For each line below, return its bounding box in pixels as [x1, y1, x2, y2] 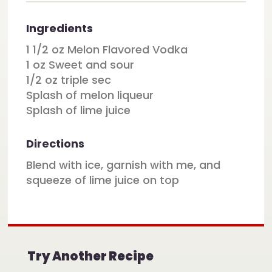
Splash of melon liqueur [26, 87, 154, 103]
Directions [26, 136, 85, 152]
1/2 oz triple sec [26, 72, 112, 88]
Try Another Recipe [27, 247, 154, 265]
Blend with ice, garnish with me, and [26, 157, 221, 173]
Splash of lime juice [26, 103, 131, 118]
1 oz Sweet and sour [26, 57, 135, 73]
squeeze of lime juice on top [26, 172, 180, 188]
